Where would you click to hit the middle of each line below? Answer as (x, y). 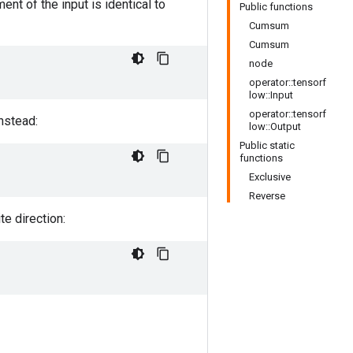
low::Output (275, 126)
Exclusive (270, 177)
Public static (267, 145)
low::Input (271, 95)
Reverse (267, 196)
